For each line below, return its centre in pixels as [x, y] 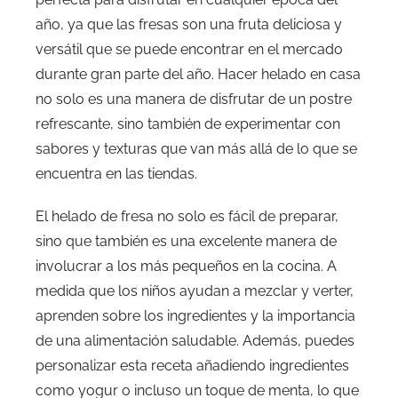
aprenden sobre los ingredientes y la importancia [195, 315]
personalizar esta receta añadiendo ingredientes [192, 365]
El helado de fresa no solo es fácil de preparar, [187, 216]
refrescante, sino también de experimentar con [188, 123]
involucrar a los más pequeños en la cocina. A [186, 266]
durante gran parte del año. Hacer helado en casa [198, 74]
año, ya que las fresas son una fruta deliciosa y [189, 24]
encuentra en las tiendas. [116, 173]
